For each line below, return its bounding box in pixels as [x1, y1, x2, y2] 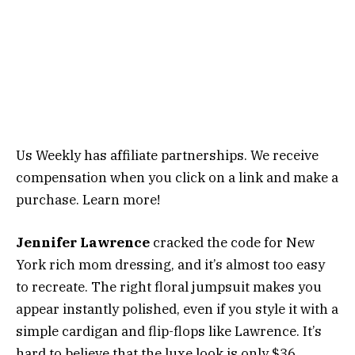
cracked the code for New [150, 234, 315, 252]
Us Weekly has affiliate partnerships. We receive [16, 147, 319, 165]
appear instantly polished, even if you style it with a [16, 300, 338, 319]
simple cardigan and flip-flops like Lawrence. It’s [16, 323, 322, 341]
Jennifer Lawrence [16, 234, 150, 252]
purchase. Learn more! [16, 191, 160, 209]
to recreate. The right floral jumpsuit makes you [16, 278, 322, 296]
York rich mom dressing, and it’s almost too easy [16, 256, 325, 274]
